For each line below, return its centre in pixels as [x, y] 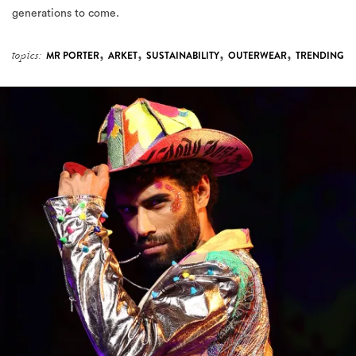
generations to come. [66, 14]
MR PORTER [73, 56]
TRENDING [320, 56]
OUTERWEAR [257, 56]
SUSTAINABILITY [183, 56]
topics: [27, 56]
